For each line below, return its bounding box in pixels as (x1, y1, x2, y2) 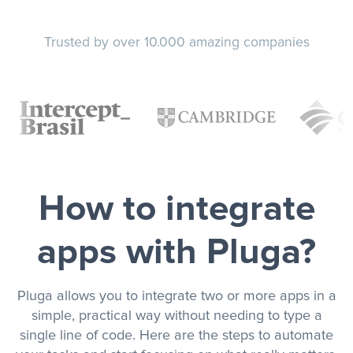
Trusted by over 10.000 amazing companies (43, 35, 310, 50)
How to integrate (38, 191, 315, 229)
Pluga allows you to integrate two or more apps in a (17, 289, 336, 304)
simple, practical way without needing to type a (31, 309, 322, 324)
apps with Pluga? (37, 235, 316, 272)
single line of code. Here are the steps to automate (20, 329, 333, 344)
